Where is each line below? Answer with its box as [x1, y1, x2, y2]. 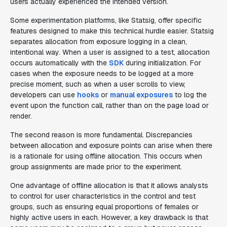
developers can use [10, 90, 77, 99]
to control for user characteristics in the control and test [10, 192, 196, 201]
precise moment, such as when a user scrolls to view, [10, 80, 185, 89]
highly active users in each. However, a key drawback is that [10, 213, 208, 222]
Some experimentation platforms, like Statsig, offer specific [10, 16, 202, 25]
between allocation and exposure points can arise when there [10, 141, 212, 150]
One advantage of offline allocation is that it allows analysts [10, 181, 208, 190]
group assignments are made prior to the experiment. [10, 162, 182, 171]
